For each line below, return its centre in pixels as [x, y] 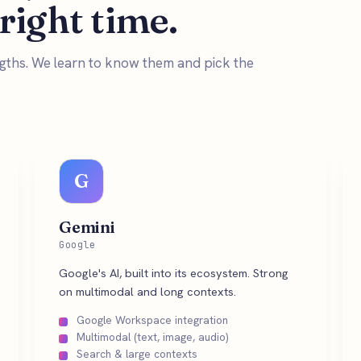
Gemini [87, 227]
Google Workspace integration [153, 320]
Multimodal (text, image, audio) [153, 337]
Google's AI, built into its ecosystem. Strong [174, 273]
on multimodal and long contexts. [148, 291]
